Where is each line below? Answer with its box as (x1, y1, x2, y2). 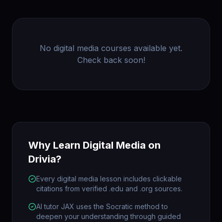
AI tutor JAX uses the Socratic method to (36, 202, 168, 211)
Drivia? (28, 153, 61, 165)
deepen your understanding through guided (36, 212, 181, 221)
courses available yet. (99, 43, 182, 53)
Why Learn (28, 139, 83, 151)
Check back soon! (77, 55, 145, 65)
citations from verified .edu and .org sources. (36, 184, 182, 193)
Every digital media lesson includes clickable (36, 174, 182, 183)
